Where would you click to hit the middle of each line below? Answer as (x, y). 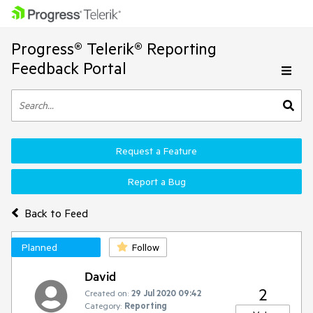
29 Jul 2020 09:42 (166, 293)
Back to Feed (56, 213)
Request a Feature (156, 151)
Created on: (107, 293)
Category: (103, 305)
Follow (146, 247)
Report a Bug (156, 182)
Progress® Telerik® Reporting (114, 49)
